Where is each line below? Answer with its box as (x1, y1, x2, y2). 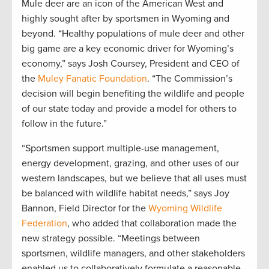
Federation (22, 217, 67, 230)
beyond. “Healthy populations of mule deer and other (22, 28, 244, 40)
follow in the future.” (22, 118, 107, 130)
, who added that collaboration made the (67, 217, 237, 230)
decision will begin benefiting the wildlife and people (22, 88, 244, 100)
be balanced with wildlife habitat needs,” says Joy (22, 187, 229, 200)
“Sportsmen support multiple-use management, (22, 142, 219, 155)
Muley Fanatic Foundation (38, 73, 147, 85)
